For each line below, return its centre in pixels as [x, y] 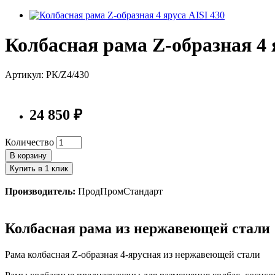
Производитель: [41, 192]
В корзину [28, 156]
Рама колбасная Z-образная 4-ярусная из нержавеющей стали [134, 255]
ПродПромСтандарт [120, 192]
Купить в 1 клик [39, 169]
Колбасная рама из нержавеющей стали [137, 229]
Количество [29, 142]
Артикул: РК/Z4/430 [47, 75]
